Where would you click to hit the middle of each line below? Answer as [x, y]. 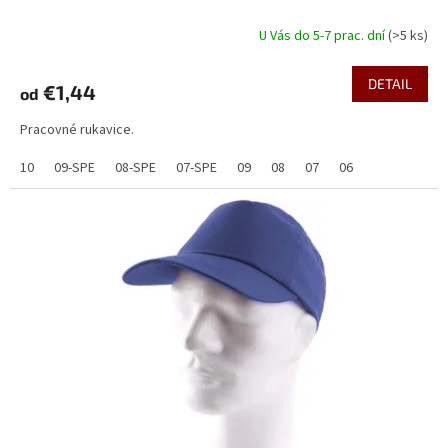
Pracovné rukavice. [77, 129]
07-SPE [196, 167]
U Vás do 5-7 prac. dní [323, 36]
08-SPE [135, 167]
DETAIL [390, 83]
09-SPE [74, 167]
